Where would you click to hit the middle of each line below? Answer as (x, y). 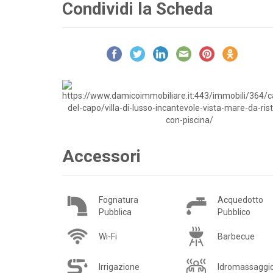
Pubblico (234, 212)
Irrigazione (119, 267)
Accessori (101, 156)
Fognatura (119, 200)
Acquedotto (240, 200)
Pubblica (115, 212)
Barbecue (236, 236)
